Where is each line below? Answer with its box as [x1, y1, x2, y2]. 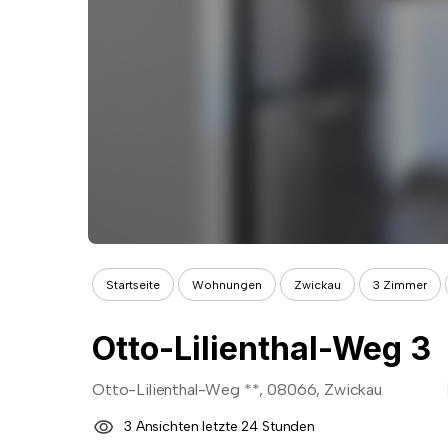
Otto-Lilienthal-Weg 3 [92, 329, 431, 368]
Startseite [106, 277, 160, 292]
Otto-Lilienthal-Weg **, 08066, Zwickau [92, 380, 382, 399]
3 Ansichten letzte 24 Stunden [124, 418, 315, 435]
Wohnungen [192, 277, 262, 292]
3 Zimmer [373, 277, 427, 292]
